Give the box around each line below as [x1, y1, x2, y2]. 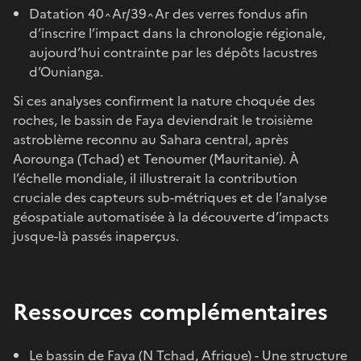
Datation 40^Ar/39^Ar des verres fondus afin [29, 3, 308, 23]
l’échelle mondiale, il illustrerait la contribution [13, 168, 297, 188]
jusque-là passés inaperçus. [13, 226, 179, 246]
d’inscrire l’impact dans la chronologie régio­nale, [29, 23, 326, 43]
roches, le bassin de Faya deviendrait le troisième [13, 110, 313, 130]
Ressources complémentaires [13, 294, 328, 329]
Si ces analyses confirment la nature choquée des [13, 90, 315, 110]
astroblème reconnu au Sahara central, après [13, 129, 288, 149]
